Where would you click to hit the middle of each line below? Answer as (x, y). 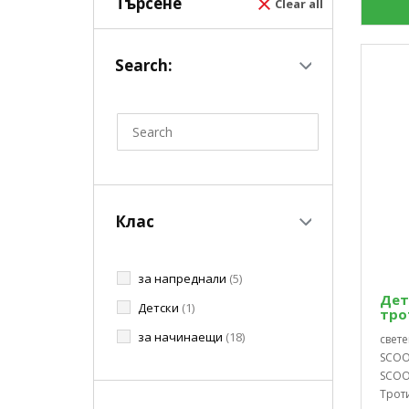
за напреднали (184, 278)
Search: (144, 65)
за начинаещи (182, 336)
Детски (160, 307)
